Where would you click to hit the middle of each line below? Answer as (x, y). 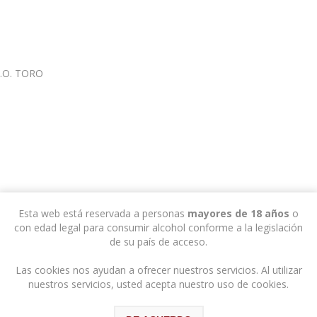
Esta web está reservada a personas (103, 213)
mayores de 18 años (238, 213)
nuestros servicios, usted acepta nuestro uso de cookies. (158, 284)
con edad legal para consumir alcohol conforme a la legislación (158, 227)
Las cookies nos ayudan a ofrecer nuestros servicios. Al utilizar (158, 270)
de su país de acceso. (158, 241)
